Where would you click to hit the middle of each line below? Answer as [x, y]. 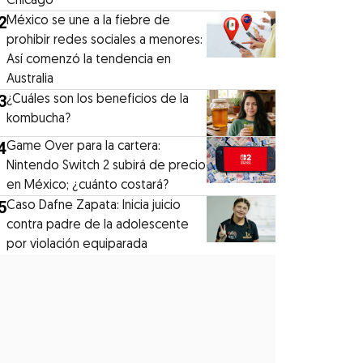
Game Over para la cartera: [84, 146]
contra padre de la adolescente [98, 225]
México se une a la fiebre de [89, 21]
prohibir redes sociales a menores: [105, 40]
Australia [30, 79]
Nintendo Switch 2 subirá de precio [107, 166]
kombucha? [39, 119]
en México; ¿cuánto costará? [88, 185]
